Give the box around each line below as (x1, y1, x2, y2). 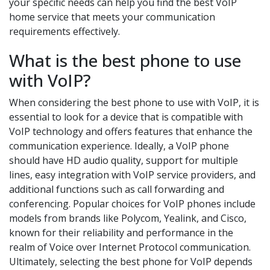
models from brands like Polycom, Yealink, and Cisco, (9, 212, 246, 225)
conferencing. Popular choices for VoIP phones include (9, 197, 256, 211)
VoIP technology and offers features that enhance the (9, 125, 253, 139)
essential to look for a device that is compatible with (9, 110, 243, 124)
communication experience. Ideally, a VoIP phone (9, 139, 229, 153)
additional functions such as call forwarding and (9, 183, 224, 196)
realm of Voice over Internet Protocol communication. (9, 240, 251, 254)
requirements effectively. (9, 25, 120, 39)
